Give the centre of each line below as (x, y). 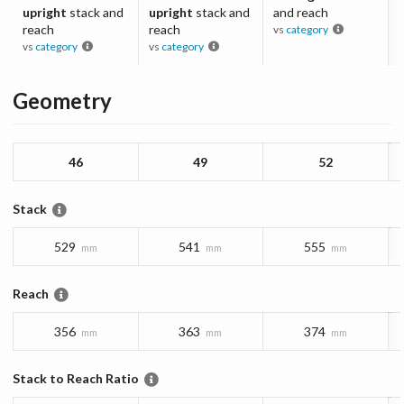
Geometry (62, 101)
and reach (301, 13)
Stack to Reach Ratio (76, 379)
